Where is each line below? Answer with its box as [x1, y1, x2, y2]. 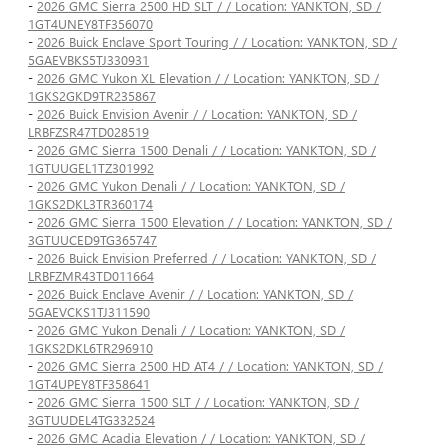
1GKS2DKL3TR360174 [28, 195, 153, 213]
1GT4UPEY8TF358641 [28, 375, 150, 393]
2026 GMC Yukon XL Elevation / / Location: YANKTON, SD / [37, 69, 379, 87]
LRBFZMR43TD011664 [28, 267, 154, 285]
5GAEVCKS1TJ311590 [28, 303, 150, 321]
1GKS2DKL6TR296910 [28, 339, 153, 357]
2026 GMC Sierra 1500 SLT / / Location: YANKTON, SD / [37, 393, 359, 411]
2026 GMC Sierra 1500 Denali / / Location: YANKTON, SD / [37, 141, 376, 159]
